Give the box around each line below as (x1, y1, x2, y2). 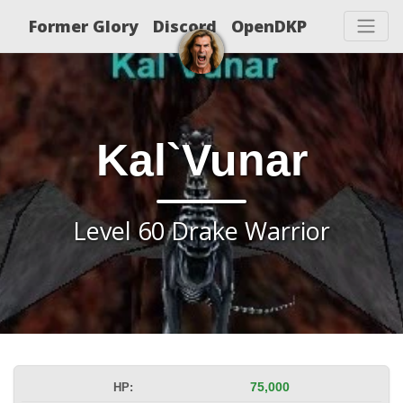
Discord (153, 14, 217, 37)
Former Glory (29, 14, 139, 37)
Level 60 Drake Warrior (73, 214, 330, 247)
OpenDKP (231, 14, 307, 37)
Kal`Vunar (95, 135, 308, 185)
